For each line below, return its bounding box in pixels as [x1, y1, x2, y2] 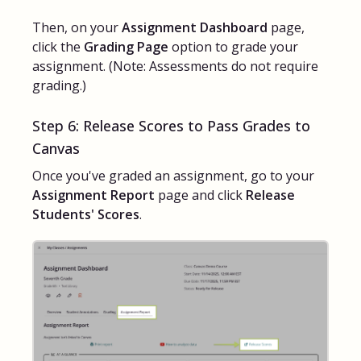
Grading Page [84, 38, 168, 56]
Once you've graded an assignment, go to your [32, 167, 314, 185]
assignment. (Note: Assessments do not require [32, 57, 318, 76]
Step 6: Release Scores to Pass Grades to [32, 116, 310, 136]
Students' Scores [32, 205, 139, 224]
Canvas [32, 139, 80, 159]
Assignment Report [32, 186, 155, 205]
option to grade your [168, 38, 298, 56]
